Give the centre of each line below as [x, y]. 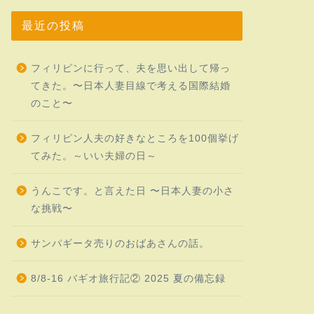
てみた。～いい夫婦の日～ [94, 156]
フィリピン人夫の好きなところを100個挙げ [135, 138]
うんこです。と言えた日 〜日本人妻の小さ [132, 191]
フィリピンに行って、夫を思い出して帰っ [130, 68]
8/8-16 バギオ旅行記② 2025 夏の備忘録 [128, 278]
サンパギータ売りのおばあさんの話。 [120, 243]
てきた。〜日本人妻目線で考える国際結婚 [130, 86]
